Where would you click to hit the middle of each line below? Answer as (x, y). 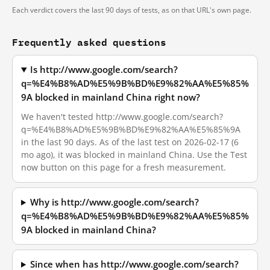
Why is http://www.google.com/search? (115, 202)
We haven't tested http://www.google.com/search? (122, 117)
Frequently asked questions (89, 42)
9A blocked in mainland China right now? (111, 97)
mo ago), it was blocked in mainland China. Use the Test (134, 155)
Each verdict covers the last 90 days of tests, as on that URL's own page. (132, 10)
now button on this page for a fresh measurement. (124, 167)
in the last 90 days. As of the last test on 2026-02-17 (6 (130, 142)
